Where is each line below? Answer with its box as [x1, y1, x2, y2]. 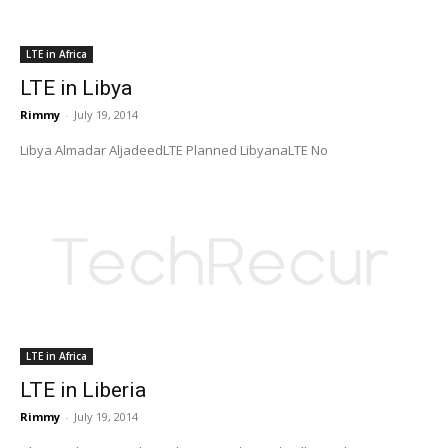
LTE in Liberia [20, 377, 146, 402]
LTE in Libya [20, 75, 132, 100]
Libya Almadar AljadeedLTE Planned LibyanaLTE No [240, 140, 328, 159]
